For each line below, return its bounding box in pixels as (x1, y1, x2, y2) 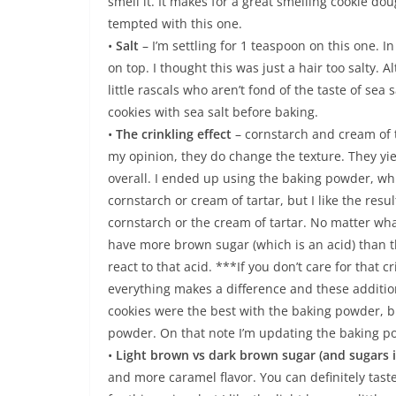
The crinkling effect (116, 125, 232, 142)
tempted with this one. (108, 14, 242, 32)
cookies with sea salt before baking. (108, 103, 318, 120)
